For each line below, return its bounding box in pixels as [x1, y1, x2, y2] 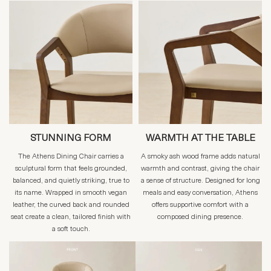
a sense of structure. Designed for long [140, 177, 260, 185]
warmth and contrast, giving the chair [141, 165, 260, 173]
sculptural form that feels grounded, [15, 165, 127, 173]
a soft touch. [51, 226, 90, 233]
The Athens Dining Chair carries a [18, 153, 124, 161]
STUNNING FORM [30, 134, 111, 144]
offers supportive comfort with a [152, 201, 249, 209]
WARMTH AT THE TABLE [145, 134, 255, 144]
